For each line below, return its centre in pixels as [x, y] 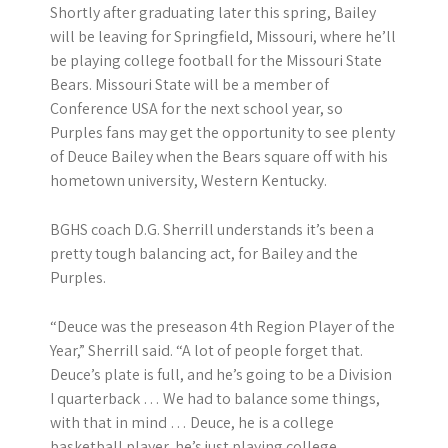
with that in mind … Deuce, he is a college [192, 423]
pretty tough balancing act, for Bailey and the [204, 254]
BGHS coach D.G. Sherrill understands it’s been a [212, 230]
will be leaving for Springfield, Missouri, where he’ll [223, 37]
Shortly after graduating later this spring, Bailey [213, 13]
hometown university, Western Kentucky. [188, 181]
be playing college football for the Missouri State [216, 61]
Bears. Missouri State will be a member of [189, 85]
